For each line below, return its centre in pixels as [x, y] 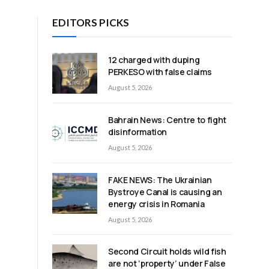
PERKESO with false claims [160, 71]
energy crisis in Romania [156, 204]
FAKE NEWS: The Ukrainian [160, 180]
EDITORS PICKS [91, 22]
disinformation [138, 132]
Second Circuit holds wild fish [167, 252]
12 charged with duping [154, 59]
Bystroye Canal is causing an [165, 192]
